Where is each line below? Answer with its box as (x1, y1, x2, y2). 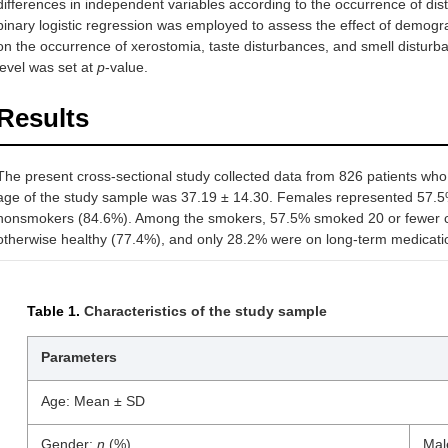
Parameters (41, 349, 117, 365)
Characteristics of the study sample (84, 303, 327, 319)
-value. (105, 59, 148, 75)
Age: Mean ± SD (41, 393, 145, 409)
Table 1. (27, 303, 80, 319)
